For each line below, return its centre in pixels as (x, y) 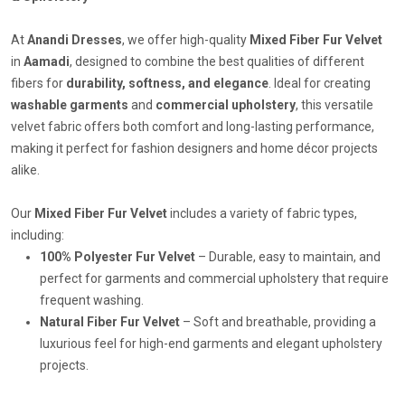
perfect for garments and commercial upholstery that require (214, 279)
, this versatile (334, 105)
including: (38, 235)
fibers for (38, 84)
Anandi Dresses (75, 40)
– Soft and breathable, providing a (278, 322)
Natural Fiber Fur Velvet (110, 322)
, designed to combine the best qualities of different (217, 62)
